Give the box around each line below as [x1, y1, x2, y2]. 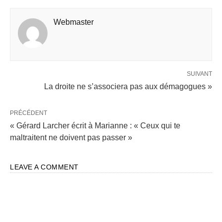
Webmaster [54, 18, 94, 26]
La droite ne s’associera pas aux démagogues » [44, 82, 212, 91]
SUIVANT [187, 70, 212, 77]
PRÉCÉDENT [10, 110, 47, 116]
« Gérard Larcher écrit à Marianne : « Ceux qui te [10, 121, 180, 130]
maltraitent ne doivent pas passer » [10, 133, 132, 142]
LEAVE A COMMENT [10, 163, 79, 171]
